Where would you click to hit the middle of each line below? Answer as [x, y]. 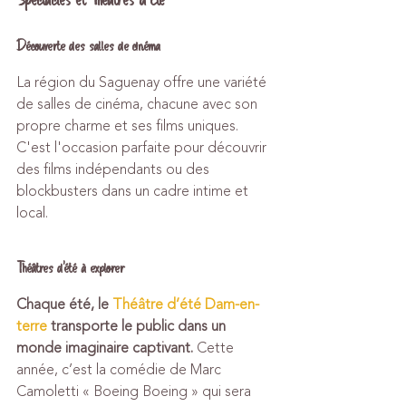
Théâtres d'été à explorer [70, 268]
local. [32, 213]
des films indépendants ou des [115, 169]
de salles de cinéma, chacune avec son [139, 104]
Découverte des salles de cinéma [88, 46]
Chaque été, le [64, 304]
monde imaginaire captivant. [105, 348]
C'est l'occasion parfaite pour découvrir [143, 148]
